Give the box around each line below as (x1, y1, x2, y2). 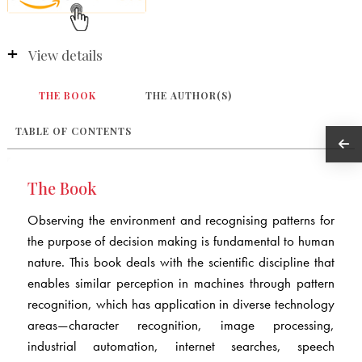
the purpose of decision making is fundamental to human (27, 231, 335, 250)
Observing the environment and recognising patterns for (27, 210, 335, 229)
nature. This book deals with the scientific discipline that (27, 252, 335, 271)
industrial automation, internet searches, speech (27, 336, 335, 355)
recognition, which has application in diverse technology (27, 294, 335, 313)
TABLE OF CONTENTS (15, 124, 132, 137)
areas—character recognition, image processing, (27, 315, 335, 334)
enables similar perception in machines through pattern (27, 273, 335, 292)
